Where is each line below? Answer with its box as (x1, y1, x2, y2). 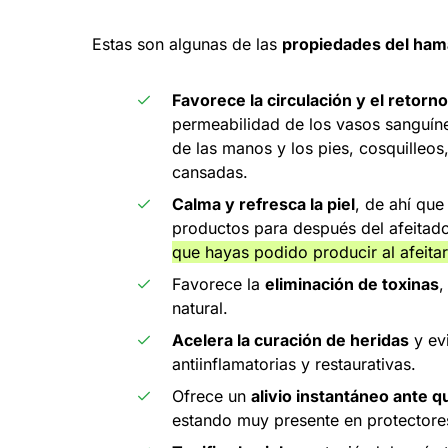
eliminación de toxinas (265, 273, 439, 294)
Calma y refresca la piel (172, 193, 355, 214)
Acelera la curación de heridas (172, 329, 409, 350)
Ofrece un (172, 385, 251, 406)
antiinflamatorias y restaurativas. (172, 353, 416, 374)
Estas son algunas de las (92, 33, 282, 54)
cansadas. (172, 161, 248, 182)
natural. (172, 297, 228, 318)
